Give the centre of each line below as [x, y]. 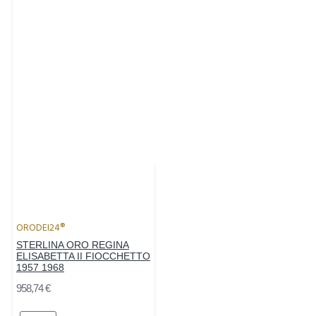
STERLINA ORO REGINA [73, 245]
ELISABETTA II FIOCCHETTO [83, 256]
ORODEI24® [41, 228]
